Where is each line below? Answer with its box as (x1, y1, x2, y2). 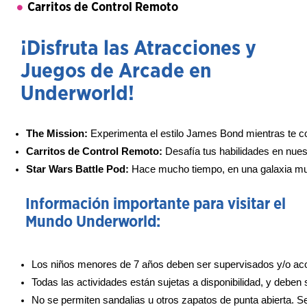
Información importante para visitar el (25, 196, 286, 212)
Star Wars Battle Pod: (26, 163, 132, 175)
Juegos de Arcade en (21, 60, 211, 82)
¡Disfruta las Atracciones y (21, 38, 256, 59)
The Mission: (26, 127, 90, 139)
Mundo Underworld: (25, 214, 160, 230)
